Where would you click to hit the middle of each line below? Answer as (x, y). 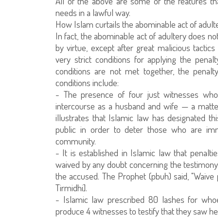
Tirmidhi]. (71, 188)
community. (76, 141)
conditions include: (87, 82)
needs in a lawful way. (93, 12)
